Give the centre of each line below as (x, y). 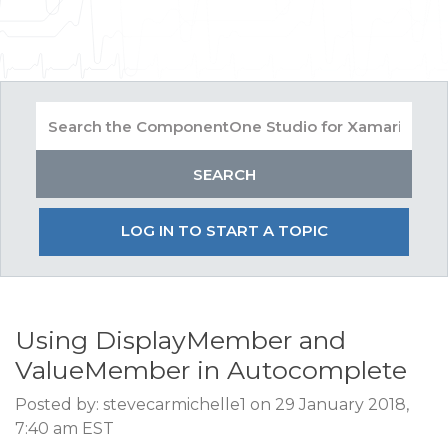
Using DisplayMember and (180, 340)
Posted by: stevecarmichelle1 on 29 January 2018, (212, 404)
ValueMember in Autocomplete (211, 370)
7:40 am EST (64, 428)
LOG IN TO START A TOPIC (224, 230)
